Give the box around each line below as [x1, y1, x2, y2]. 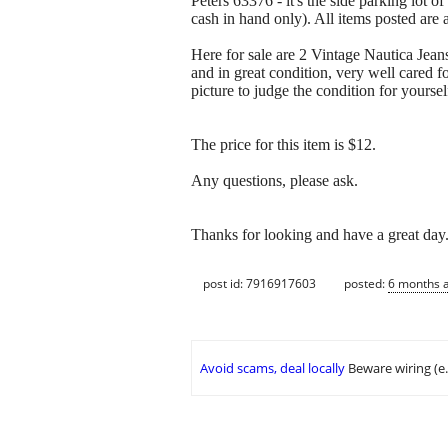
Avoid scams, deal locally [200, 359, 345, 378]
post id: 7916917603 [203, 274, 316, 292]
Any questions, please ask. [191, 172, 358, 190]
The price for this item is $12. [191, 136, 376, 154]
